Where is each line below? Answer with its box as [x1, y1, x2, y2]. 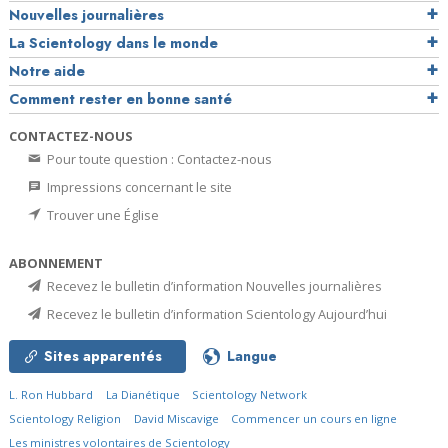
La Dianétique [105, 386, 180, 402]
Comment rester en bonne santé [9, 88, 232, 109]
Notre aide [9, 60, 85, 81]
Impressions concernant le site [44, 177, 232, 196]
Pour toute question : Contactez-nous [44, 149, 272, 168]
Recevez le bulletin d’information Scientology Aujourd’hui [44, 304, 387, 323]
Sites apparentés [44, 345, 162, 366]
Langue [227, 345, 277, 366]
